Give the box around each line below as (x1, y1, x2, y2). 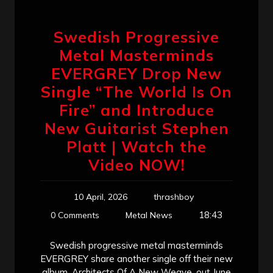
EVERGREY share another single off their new (40, 252, 233, 264)
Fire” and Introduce (58, 100, 214, 119)
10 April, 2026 (73, 191, 127, 202)
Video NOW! (88, 155, 185, 174)
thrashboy (153, 191, 194, 202)
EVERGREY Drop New (51, 63, 222, 83)
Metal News (126, 209, 172, 221)
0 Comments (51, 209, 99, 221)
